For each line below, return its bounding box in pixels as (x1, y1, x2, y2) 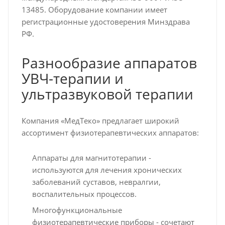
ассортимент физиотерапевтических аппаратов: (21, 127, 199, 138)
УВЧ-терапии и (21, 68, 124, 88)
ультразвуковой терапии (21, 84, 193, 103)
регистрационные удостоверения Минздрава (21, 16, 190, 27)
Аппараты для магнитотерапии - (32, 152, 151, 163)
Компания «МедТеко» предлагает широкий (21, 115, 179, 126)
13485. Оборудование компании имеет (21, 4, 167, 15)
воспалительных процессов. (32, 188, 137, 199)
